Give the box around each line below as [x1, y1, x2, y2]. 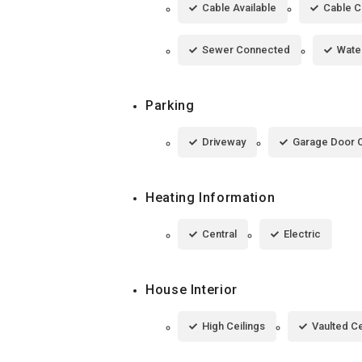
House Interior [145, 281, 238, 297]
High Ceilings [202, 319, 265, 332]
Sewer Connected [202, 43, 290, 56]
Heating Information [145, 189, 276, 205]
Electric [284, 227, 321, 240]
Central [202, 227, 237, 240]
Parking [145, 97, 195, 113]
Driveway [202, 135, 246, 148]
